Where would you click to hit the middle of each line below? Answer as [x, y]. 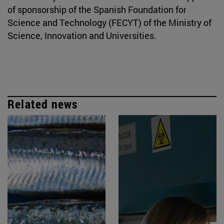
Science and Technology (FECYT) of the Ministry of [109, 22]
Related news [43, 104]
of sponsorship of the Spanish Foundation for [97, 9]
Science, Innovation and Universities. [83, 35]
